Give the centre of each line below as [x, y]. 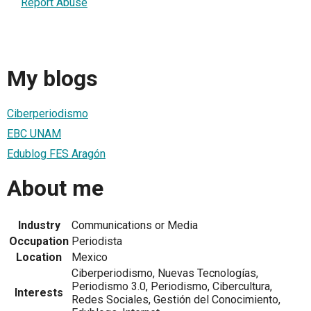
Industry [39, 225]
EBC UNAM [34, 133]
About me [55, 188]
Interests [39, 292]
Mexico [90, 257]
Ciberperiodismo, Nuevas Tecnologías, [165, 273]
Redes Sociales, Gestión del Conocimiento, [176, 299]
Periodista [97, 241]
